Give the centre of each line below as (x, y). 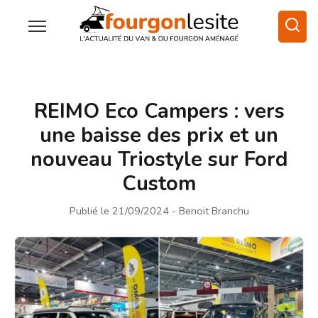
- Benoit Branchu (210, 210)
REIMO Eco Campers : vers (159, 111)
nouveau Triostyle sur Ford (159, 159)
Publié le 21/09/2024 (119, 210)
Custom (159, 183)
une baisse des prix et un (159, 135)
